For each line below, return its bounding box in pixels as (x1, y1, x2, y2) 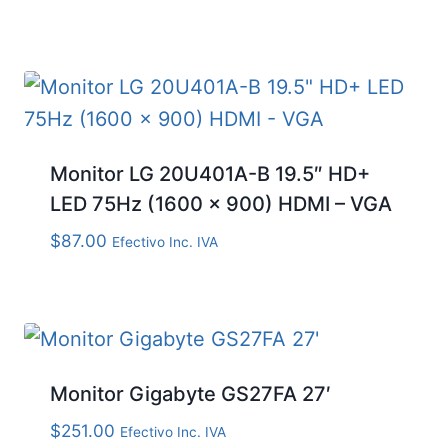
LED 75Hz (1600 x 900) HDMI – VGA (50, 191, 392, 216)
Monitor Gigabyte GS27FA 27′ (50, 381, 331, 406)
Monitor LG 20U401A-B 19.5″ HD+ (50, 161, 370, 186)
